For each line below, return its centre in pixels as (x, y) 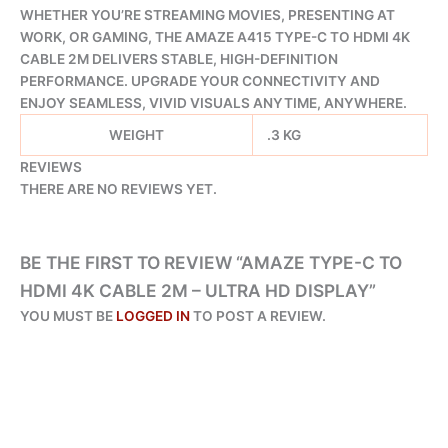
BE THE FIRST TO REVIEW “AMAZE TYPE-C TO (211, 262)
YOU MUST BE (68, 316)
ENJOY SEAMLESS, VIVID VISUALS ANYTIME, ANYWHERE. (213, 102)
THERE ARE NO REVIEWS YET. (118, 188)
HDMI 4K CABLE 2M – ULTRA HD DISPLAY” (198, 290)
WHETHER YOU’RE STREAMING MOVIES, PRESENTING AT (207, 14)
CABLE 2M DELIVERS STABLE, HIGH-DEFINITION (179, 58)
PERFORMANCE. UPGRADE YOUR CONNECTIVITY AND (200, 80)
